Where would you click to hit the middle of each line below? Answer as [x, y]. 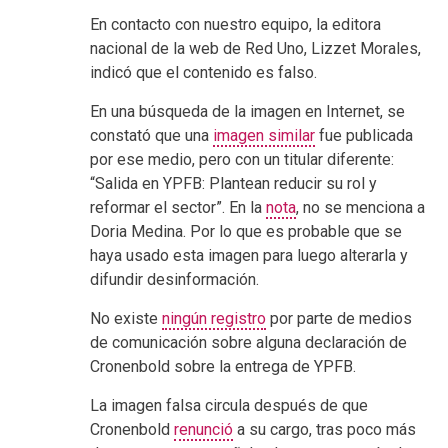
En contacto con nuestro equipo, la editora [235, 25]
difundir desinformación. [174, 280]
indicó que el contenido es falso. [205, 73]
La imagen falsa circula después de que [229, 406]
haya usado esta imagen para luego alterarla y [249, 256]
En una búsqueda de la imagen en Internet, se [247, 112]
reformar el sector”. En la [178, 208]
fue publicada [364, 136]
